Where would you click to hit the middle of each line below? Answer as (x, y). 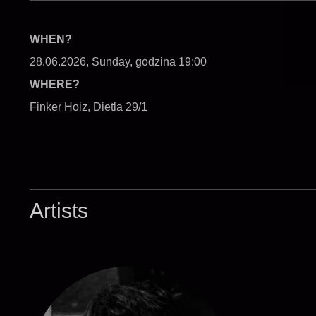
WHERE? (55, 84)
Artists (59, 210)
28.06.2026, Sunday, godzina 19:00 (118, 61)
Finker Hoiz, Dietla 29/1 (89, 107)
